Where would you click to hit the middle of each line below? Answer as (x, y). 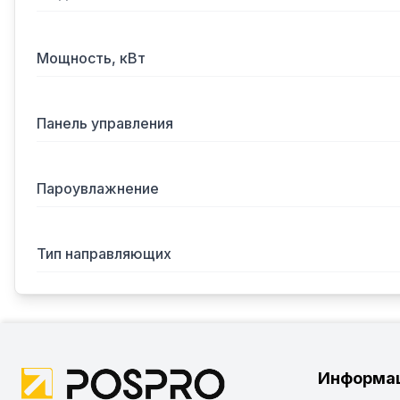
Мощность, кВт (91, 58)
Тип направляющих (104, 254)
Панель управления (105, 123)
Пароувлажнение (98, 188)
